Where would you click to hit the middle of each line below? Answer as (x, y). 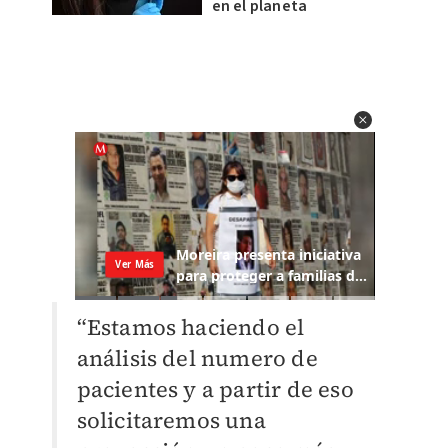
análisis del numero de (197, 358)
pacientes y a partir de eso (215, 389)
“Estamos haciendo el (190, 327)
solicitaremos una (171, 420)
